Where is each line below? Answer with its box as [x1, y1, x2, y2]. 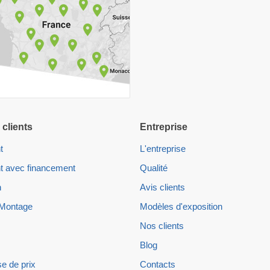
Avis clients [140, 182, 185, 193]
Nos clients [140, 221, 184, 231]
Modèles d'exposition [140, 201, 222, 212]
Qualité [140, 163, 168, 174]
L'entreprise [140, 143, 186, 154]
